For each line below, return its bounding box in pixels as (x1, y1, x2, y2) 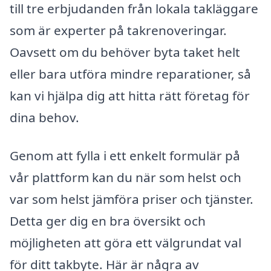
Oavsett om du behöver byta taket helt (10, 43, 240, 60)
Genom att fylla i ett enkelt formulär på (10, 147, 240, 165)
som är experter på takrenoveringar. (10, 21, 227, 39)
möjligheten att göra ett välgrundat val (10, 234, 241, 252)
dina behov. (10, 108, 79, 126)
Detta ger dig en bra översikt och (10, 212, 206, 230)
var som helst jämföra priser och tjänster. (10, 191, 253, 208)
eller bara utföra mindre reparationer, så (10, 65, 251, 82)
